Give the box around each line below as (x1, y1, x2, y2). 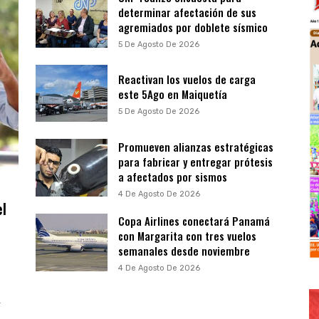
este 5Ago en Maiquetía (117, 86, 227, 103)
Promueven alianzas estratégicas (117, 138, 273, 155)
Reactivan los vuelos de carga (117, 71, 256, 88)
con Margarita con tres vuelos (117, 228, 256, 244)
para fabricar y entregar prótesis (117, 153, 273, 169)
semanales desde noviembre (117, 243, 250, 259)
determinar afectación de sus (117, 4, 256, 21)
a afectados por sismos (117, 168, 227, 184)
